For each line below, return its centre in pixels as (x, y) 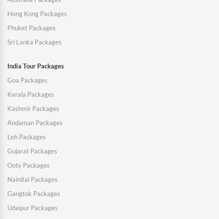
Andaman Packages (35, 123)
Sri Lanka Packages (34, 42)
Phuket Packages (32, 28)
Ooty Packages (29, 165)
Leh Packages (27, 137)
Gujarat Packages (32, 151)
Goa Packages (27, 80)
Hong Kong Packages (37, 14)
